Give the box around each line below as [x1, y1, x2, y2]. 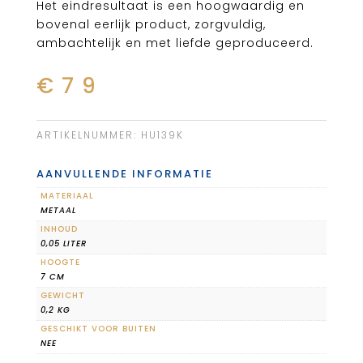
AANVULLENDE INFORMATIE [36, 166, 213, 182]
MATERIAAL [40, 190, 94, 203]
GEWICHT [40, 289, 85, 302]
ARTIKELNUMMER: [36, 128, 141, 143]
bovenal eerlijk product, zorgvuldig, [36, 16, 266, 33]
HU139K [140, 128, 184, 143]
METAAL [40, 204, 76, 217]
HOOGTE [40, 256, 80, 269]
